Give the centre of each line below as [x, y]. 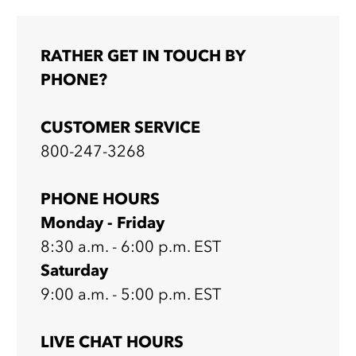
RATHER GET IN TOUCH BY [143, 55]
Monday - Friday [102, 222]
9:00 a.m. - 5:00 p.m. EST [130, 294]
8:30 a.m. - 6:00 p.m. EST [130, 246]
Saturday [74, 270]
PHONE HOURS [100, 198]
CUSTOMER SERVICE [120, 127]
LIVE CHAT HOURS [112, 341]
